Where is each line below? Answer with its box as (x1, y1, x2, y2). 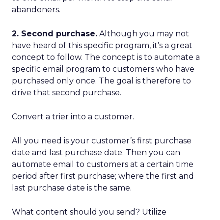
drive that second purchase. (12, 88, 121, 97)
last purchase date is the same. (12, 183, 132, 192)
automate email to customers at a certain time (12, 160, 193, 169)
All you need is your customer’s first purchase (12, 136, 192, 145)
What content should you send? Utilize (12, 207, 166, 217)
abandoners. (12, 5, 60, 14)
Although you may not (97, 29, 189, 38)
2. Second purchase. (12, 29, 97, 38)
